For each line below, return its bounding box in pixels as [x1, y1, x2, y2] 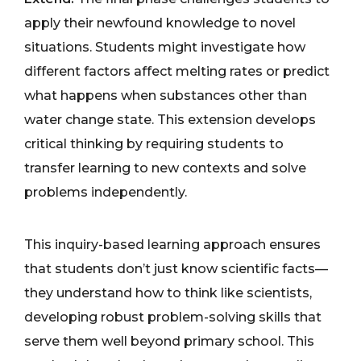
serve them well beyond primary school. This [24, 334, 314, 350]
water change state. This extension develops [24, 112, 316, 128]
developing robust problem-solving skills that [24, 309, 322, 326]
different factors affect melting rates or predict [24, 64, 330, 80]
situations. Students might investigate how [24, 39, 305, 56]
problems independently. [24, 185, 187, 201]
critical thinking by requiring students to [24, 136, 284, 152]
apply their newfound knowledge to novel [24, 15, 296, 31]
